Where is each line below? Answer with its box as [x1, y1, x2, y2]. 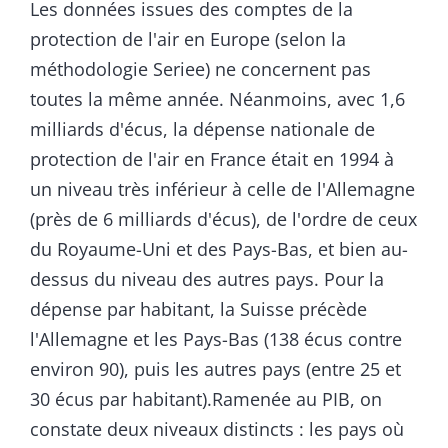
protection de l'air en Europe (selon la [30, 26, 346, 51]
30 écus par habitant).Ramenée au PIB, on [30, 386, 382, 411]
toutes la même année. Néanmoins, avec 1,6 [30, 86, 405, 111]
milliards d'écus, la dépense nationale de [30, 116, 375, 141]
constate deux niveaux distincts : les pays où [30, 416, 404, 441]
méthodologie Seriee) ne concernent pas [30, 56, 371, 81]
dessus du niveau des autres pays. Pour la [30, 266, 384, 291]
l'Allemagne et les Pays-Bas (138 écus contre [30, 326, 402, 351]
